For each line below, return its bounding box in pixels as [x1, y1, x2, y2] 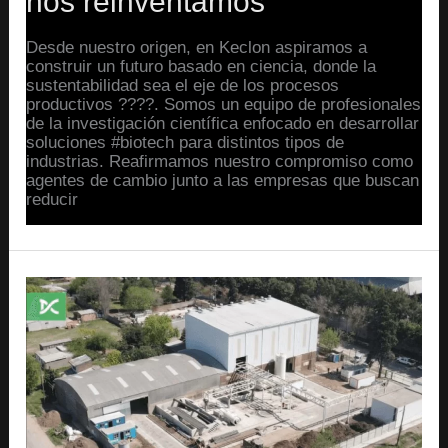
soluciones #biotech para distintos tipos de [26, 132, 345, 152]
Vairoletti [25, 313, 91, 333]
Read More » [26, 234, 123, 254]
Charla [25, 275, 75, 295]
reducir [26, 189, 79, 209]
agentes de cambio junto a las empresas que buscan [26, 170, 420, 190]
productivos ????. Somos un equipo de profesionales [26, 94, 422, 114]
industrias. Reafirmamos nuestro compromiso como [26, 151, 414, 171]
